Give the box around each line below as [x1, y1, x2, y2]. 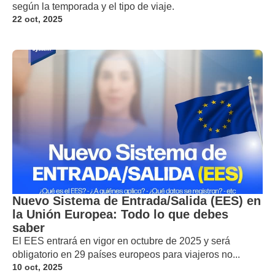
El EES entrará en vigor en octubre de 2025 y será [12, 235, 230, 246]
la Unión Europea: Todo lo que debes [12, 207, 228, 221]
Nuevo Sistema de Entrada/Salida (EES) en [12, 193, 261, 207]
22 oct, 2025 [12, 14, 63, 24]
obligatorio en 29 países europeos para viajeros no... [12, 249, 240, 260]
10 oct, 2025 [12, 261, 63, 272]
